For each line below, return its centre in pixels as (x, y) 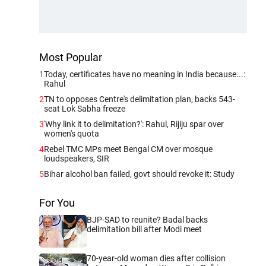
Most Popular (71, 57)
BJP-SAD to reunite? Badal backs (147, 220)
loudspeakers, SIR (77, 159)
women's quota (72, 134)
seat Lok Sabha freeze (85, 109)
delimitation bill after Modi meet (144, 229)
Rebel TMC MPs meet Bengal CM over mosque (128, 149)
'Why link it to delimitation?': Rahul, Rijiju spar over (134, 124)
